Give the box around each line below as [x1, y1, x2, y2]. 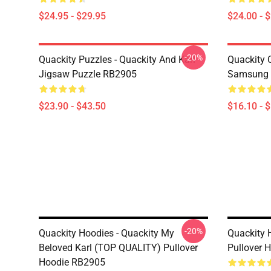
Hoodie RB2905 [39, 256, 105, 268]
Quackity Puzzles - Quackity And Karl [39, 54, 195, 65]
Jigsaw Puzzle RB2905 [39, 68, 137, 80]
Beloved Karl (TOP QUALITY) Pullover [39, 242, 198, 253]
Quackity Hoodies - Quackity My [39, 227, 174, 239]
